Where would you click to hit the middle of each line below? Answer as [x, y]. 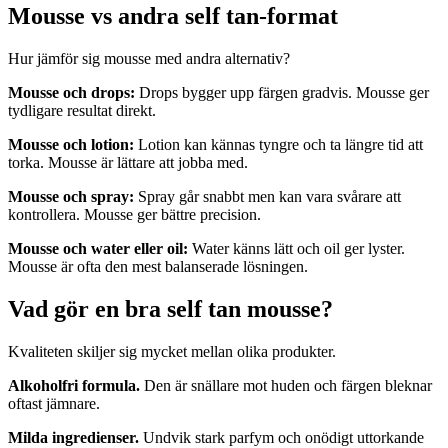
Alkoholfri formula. [74, 385]
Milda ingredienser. [73, 437]
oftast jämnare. [54, 403]
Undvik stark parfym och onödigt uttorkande [281, 437]
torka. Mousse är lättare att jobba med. [128, 163]
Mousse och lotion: [71, 145]
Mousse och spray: [71, 197]
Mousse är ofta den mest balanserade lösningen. [158, 267]
